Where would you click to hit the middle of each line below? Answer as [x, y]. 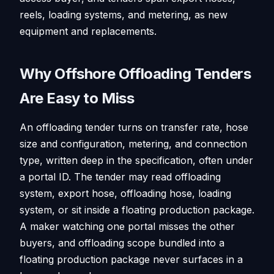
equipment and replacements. [88, 31]
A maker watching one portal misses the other [127, 226]
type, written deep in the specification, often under [136, 160]
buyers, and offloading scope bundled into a [122, 243]
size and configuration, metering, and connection [133, 143]
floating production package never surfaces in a [131, 259]
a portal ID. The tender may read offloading [120, 176]
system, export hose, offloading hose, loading [125, 193]
